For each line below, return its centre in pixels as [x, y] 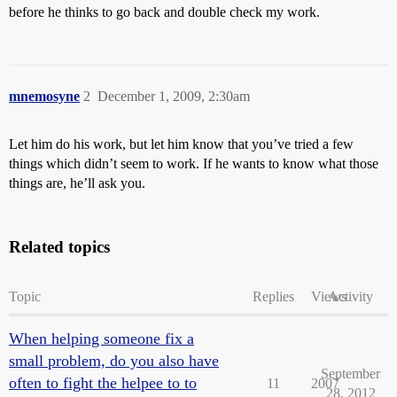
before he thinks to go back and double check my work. [164, 12]
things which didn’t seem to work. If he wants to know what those [194, 163]
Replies [273, 296]
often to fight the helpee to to [103, 383]
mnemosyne [44, 96]
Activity [350, 296]
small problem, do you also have [114, 361]
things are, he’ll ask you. [77, 183]
